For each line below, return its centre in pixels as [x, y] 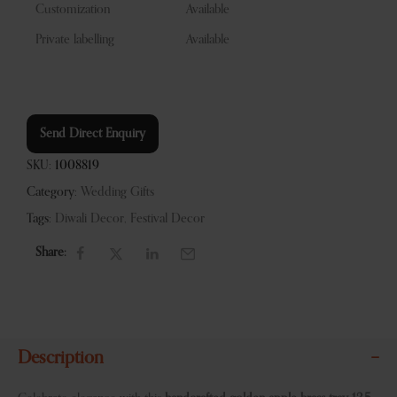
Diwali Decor [90, 219]
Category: [52, 192]
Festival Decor [167, 219]
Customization [73, 9]
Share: [51, 253]
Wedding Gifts [117, 192]
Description [61, 358]
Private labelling [75, 39]
